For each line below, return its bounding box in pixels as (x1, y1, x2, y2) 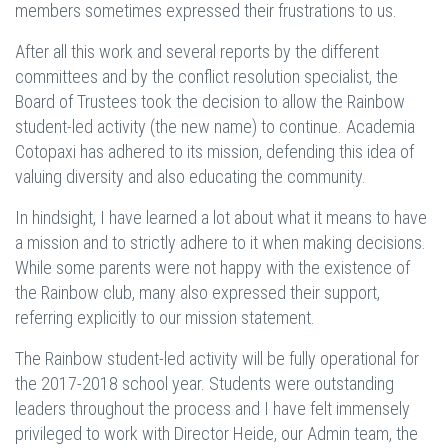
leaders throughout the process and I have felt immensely (15, 398, 410, 419)
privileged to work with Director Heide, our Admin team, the (15, 423, 418, 444)
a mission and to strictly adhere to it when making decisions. (15, 232, 426, 253)
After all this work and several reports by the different (15, 41, 379, 62)
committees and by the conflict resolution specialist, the (15, 66, 398, 87)
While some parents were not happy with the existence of (15, 257, 410, 278)
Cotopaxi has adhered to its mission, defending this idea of (15, 141, 414, 162)
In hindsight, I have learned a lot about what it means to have (15, 207, 427, 228)
